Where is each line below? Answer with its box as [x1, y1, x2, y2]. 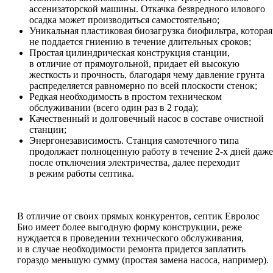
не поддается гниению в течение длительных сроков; [29, 37, 251, 48]
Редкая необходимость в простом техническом [29, 91, 222, 102]
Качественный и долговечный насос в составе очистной [29, 113, 264, 124]
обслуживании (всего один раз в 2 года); [29, 102, 198, 113]
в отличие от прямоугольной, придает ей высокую [29, 58, 239, 69]
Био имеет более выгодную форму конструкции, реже [17, 222, 242, 233]
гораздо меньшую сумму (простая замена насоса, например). [17, 255, 269, 266]
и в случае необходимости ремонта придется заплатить [17, 244, 246, 255]
